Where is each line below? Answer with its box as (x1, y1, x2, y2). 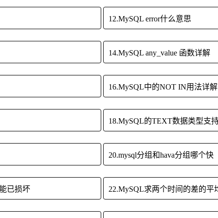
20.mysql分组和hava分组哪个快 (108, 151, 214, 160)
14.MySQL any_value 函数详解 (108, 49, 210, 57)
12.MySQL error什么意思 (108, 15, 191, 23)
